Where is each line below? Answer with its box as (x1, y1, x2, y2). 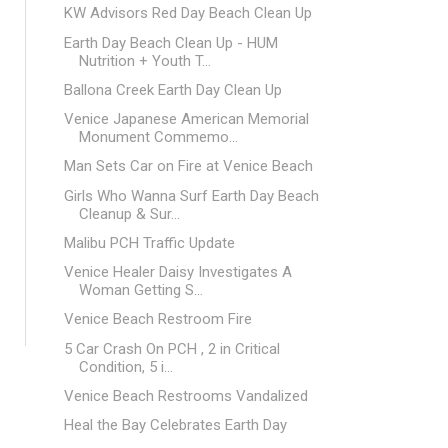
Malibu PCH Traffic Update (63, 233, 235, 252)
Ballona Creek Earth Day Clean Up (63, 80, 282, 99)
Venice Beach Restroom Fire (63, 310, 252, 329)
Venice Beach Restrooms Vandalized (63, 386, 308, 405)
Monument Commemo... (78, 128, 238, 146)
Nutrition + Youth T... (78, 51, 211, 70)
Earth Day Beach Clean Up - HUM (63, 33, 278, 52)
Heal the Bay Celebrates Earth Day (63, 416, 287, 434)
